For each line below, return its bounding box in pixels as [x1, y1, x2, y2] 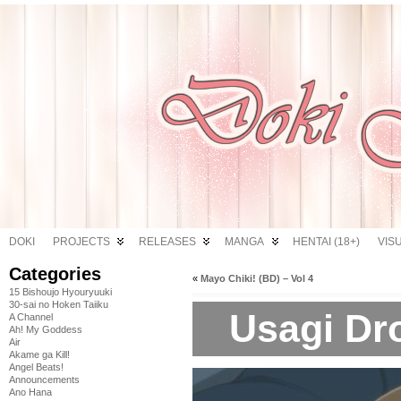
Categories [9, 264, 101, 284]
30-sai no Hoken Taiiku [9, 299, 108, 310]
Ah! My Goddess [9, 324, 82, 335]
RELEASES [139, 235, 196, 248]
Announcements [9, 374, 80, 385]
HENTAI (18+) [293, 235, 360, 248]
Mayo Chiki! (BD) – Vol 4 [200, 273, 313, 284]
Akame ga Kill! [9, 349, 70, 360]
